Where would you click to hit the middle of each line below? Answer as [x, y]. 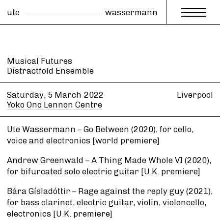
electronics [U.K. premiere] [60, 213]
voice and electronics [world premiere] [83, 140]
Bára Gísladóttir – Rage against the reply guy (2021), [110, 191]
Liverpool [195, 95]
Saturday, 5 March [44, 95]
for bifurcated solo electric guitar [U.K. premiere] [104, 171]
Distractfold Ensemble [50, 71]
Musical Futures [40, 61]
